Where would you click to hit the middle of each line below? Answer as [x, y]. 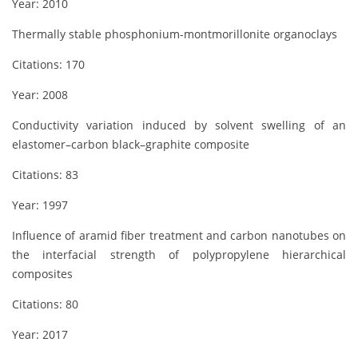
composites [42, 273]
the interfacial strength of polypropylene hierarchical [179, 254]
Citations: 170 [48, 64]
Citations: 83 [45, 174]
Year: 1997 [40, 205]
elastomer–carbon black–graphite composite [131, 144]
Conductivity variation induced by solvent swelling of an [179, 125]
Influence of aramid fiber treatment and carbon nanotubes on [179, 235]
